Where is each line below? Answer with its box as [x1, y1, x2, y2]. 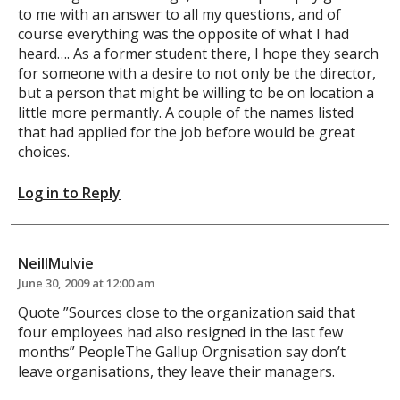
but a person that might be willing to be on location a [18, 82, 374, 103]
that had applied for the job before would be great [18, 121, 355, 142]
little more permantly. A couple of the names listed [18, 102, 354, 122]
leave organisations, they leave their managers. [18, 361, 335, 381]
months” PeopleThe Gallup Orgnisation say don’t [18, 341, 346, 362]
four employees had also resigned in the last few [18, 321, 343, 342]
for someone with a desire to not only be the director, [18, 62, 376, 83]
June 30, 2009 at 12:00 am [18, 274, 154, 291]
